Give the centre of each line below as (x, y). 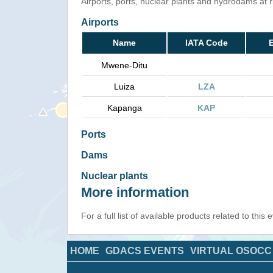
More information (135, 192)
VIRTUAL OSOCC (231, 251)
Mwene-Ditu (124, 65)
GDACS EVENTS (144, 251)
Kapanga (124, 108)
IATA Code (206, 43)
